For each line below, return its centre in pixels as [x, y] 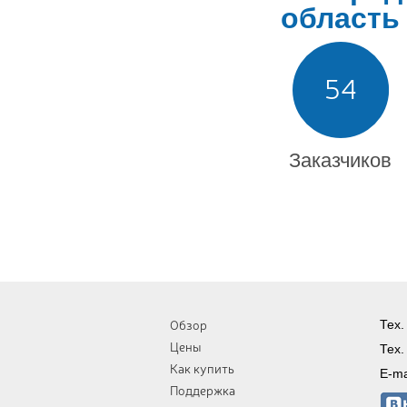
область [340, 18]
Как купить [202, 368]
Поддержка [203, 390]
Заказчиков [340, 160]
